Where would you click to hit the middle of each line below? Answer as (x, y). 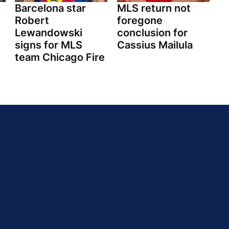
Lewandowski (49, 33)
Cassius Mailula (155, 45)
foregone (140, 21)
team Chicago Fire (60, 58)
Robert (32, 21)
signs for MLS (49, 45)
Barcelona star (50, 8)
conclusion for (152, 33)
